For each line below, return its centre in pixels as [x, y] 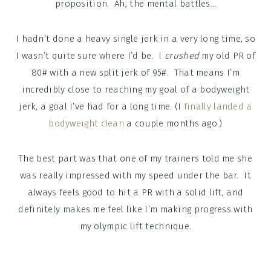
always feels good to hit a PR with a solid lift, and [135, 193]
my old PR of [229, 56]
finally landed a [218, 107]
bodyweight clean [87, 124]
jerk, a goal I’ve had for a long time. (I [101, 107]
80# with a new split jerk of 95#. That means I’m [135, 73]
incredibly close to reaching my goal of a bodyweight [135, 90]
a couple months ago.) [173, 124]
